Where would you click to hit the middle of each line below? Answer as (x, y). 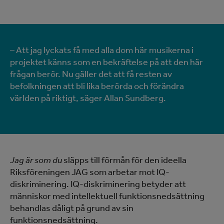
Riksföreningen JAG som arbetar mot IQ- (90, 172)
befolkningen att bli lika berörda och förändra (97, 86)
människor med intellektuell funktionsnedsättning (107, 196)
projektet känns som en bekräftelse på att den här (106, 62)
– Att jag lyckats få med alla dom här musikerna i (102, 50)
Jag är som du (36, 160)
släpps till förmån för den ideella (124, 160)
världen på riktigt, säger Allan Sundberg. (89, 98)
